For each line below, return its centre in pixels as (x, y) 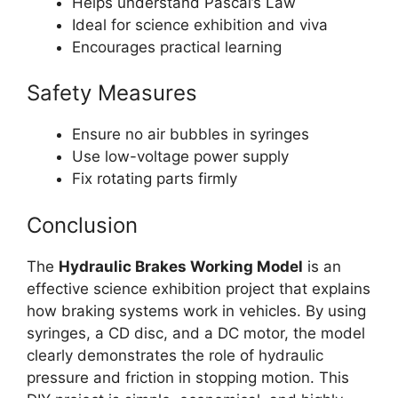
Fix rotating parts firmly (155, 179)
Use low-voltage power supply (180, 157)
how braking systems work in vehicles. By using (196, 310)
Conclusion (82, 225)
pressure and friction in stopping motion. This (188, 377)
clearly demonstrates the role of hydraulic (175, 355)
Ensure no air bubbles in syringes (191, 135)
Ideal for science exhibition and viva (200, 24)
